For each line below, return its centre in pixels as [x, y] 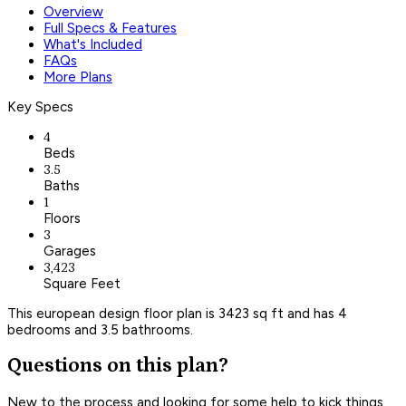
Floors [62, 218]
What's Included [93, 44]
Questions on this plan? [118, 366]
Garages [70, 251]
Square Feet [82, 283]
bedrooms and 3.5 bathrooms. [100, 329]
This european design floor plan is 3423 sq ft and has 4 [177, 313]
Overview [73, 11]
